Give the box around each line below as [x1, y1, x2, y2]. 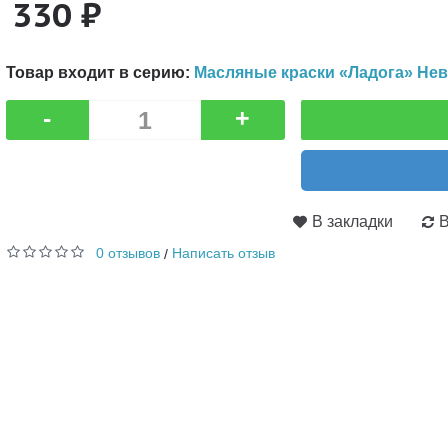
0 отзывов [95, 245, 160, 261]
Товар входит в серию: [5, 63, 194, 81]
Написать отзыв [171, 245, 275, 261]
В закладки [311, 213, 393, 230]
